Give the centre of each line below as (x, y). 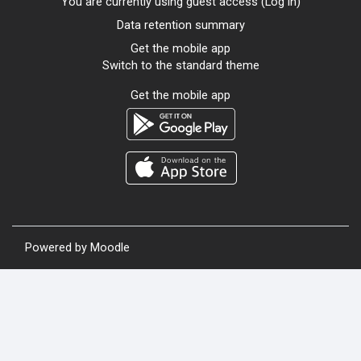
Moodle (110, 247)
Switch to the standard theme (180, 65)
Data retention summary (180, 25)
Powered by (58, 247)
